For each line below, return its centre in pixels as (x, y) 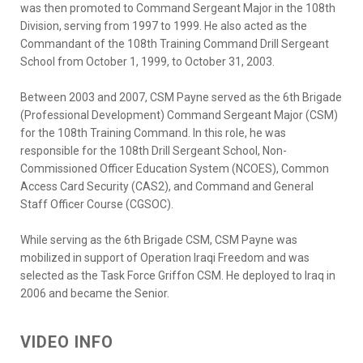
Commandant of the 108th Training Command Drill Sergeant (175, 43)
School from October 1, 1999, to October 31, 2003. (147, 61)
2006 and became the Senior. (95, 293)
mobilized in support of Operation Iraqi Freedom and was (165, 257)
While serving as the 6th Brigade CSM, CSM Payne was (159, 239)
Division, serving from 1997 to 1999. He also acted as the (164, 26)
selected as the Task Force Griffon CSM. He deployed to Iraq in (178, 275)
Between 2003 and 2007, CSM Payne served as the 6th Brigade (181, 97)
